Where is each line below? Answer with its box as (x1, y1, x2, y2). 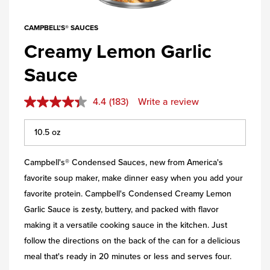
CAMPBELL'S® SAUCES (24, 24, 98, 33)
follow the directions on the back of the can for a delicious (24, 236, 240, 246)
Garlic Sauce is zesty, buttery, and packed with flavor (24, 204, 219, 215)
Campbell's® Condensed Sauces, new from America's (24, 157, 223, 168)
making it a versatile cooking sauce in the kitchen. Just (24, 220, 227, 231)
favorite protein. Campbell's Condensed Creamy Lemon (24, 189, 231, 199)
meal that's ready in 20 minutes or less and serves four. (24, 251, 231, 262)
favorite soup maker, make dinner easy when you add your (24, 173, 243, 184)
